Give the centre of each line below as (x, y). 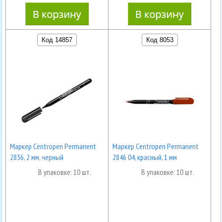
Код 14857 (57, 40)
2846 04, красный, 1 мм (145, 157)
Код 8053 (160, 40)
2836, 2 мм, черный (36, 157)
